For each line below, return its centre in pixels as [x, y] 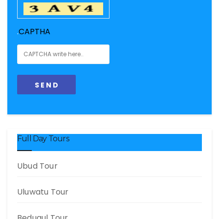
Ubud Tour [37, 166]
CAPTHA [34, 32]
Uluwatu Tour [43, 192]
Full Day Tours [43, 139]
